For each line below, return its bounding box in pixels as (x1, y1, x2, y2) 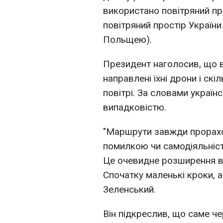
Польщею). (103, 34, 152, 46)
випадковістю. (103, 102, 166, 113)
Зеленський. (103, 184, 156, 196)
